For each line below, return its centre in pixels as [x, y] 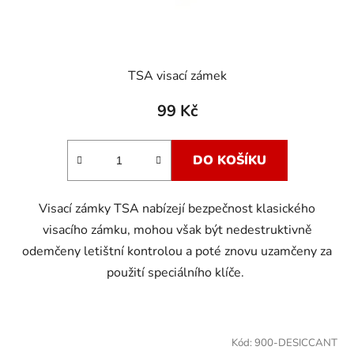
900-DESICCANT [296, 343]
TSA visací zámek [177, 76]
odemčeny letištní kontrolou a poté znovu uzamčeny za [177, 252]
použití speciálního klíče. [177, 273]
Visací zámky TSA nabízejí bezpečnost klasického [177, 209]
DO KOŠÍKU [229, 161]
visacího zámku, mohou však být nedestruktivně [177, 230]
